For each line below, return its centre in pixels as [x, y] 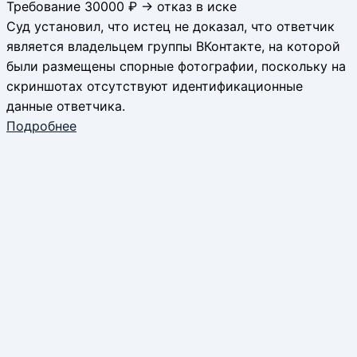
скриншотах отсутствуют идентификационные [155, 86]
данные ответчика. [66, 106]
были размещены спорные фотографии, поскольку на [176, 66]
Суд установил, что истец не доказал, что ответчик [171, 26]
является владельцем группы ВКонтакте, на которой [173, 46]
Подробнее [41, 126]
